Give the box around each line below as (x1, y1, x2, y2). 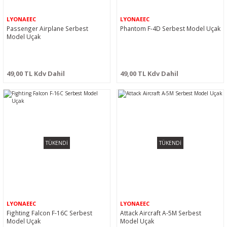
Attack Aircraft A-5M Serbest (120, 209, 201, 217)
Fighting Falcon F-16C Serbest (7, 209, 92, 217)
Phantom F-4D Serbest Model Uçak (120, 24, 220, 32)
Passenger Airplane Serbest (7, 24, 88, 32)
